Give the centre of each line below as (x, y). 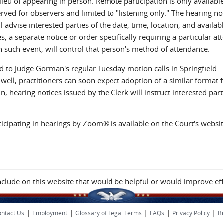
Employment (50, 213)
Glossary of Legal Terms (108, 213)
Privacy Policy (191, 213)
